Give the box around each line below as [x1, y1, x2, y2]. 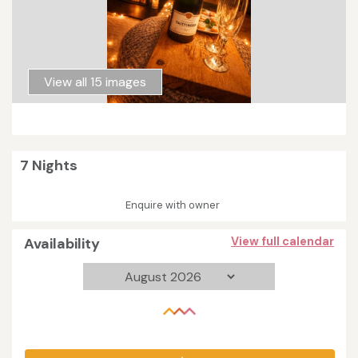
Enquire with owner [125, 198, 220, 213]
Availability [24, 234, 100, 254]
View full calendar [231, 234, 334, 249]
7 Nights [20, 156, 78, 176]
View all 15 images [44, 73, 146, 90]
